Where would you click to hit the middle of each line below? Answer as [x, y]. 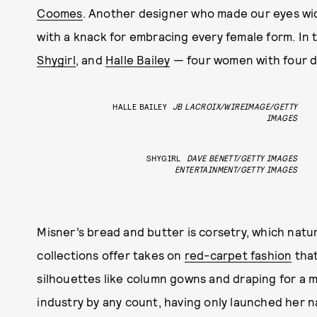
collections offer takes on [111, 255]
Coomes [60, 13]
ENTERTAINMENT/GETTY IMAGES [236, 169]
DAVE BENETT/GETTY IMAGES [242, 158]
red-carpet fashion [238, 255]
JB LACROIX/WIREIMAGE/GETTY [235, 106]
